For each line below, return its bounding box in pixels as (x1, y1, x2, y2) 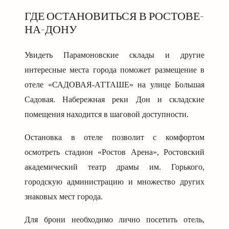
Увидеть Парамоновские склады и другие (25, 51, 204, 60)
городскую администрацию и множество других (25, 177, 204, 187)
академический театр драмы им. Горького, (25, 163, 204, 172)
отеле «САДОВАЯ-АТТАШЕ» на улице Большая (25, 80, 204, 89)
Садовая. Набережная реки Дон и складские (25, 95, 204, 104)
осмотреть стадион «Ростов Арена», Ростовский (25, 148, 204, 157)
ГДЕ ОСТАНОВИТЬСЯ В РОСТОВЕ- (25, 8, 204, 24)
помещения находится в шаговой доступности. (25, 110, 189, 119)
